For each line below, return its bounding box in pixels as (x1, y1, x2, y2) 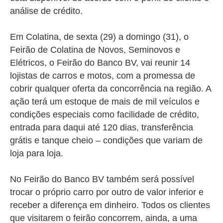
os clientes (165, 200, 210, 211)
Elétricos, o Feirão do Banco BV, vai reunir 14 (10, 58, 190, 68)
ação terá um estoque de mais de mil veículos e (10, 97, 200, 107)
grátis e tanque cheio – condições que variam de (10, 135, 203, 146)
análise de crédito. (10, 6, 83, 16)
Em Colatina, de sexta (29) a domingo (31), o (10, 32, 189, 42)
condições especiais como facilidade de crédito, (10, 110, 199, 120)
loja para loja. (10, 148, 63, 159)
